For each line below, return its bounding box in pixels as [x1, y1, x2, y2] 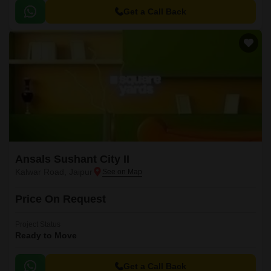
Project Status [15, 220, 60, 229]
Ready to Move [15, 230, 77, 240]
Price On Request [15, 193, 106, 205]
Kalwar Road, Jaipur [15, 167, 93, 177]
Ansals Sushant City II [15, 153, 129, 165]
